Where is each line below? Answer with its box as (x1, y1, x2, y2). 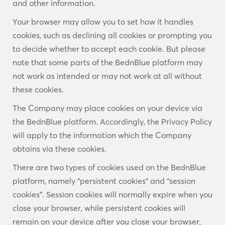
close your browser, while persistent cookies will (13, 203, 185, 213)
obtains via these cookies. (13, 144, 106, 154)
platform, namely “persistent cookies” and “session (13, 176, 195, 186)
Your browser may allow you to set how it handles (13, 17, 193, 27)
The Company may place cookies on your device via (13, 103, 202, 113)
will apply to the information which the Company (13, 130, 191, 140)
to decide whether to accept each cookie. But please (13, 44, 205, 54)
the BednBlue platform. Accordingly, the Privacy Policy (13, 117, 212, 127)
